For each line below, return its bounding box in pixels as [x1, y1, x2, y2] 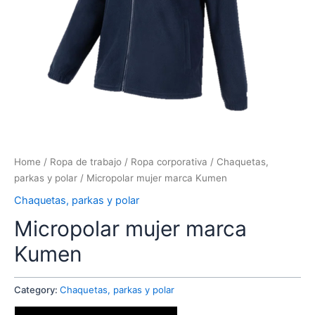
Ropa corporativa [131, 155, 207, 167]
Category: [14, 284, 60, 296]
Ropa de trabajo [50, 155, 122, 167]
